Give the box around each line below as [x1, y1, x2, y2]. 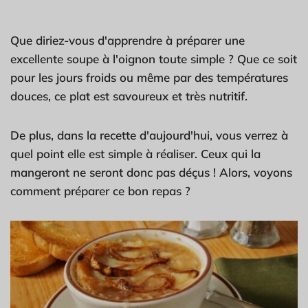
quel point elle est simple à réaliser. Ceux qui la [10, 146, 261, 162]
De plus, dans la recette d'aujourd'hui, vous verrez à [10, 128, 288, 143]
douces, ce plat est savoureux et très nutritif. [10, 89, 247, 104]
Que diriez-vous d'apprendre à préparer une [10, 33, 245, 48]
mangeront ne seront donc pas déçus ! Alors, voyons [10, 165, 292, 180]
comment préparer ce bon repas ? [10, 184, 190, 199]
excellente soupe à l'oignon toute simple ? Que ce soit [10, 52, 297, 67]
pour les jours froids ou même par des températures [10, 70, 288, 85]
